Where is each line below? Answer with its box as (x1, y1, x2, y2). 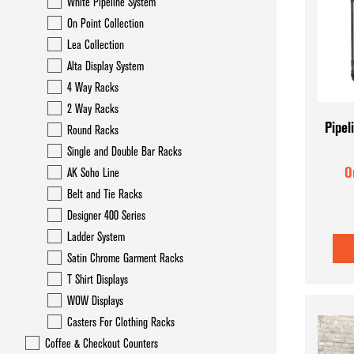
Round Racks (67, 123, 119, 137)
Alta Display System (67, 59, 144, 73)
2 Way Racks (67, 102, 119, 116)
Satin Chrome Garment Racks (67, 251, 183, 265)
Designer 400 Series (67, 209, 145, 223)
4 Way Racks (67, 81, 119, 95)
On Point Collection (67, 17, 144, 31)
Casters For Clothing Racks (67, 315, 175, 330)
